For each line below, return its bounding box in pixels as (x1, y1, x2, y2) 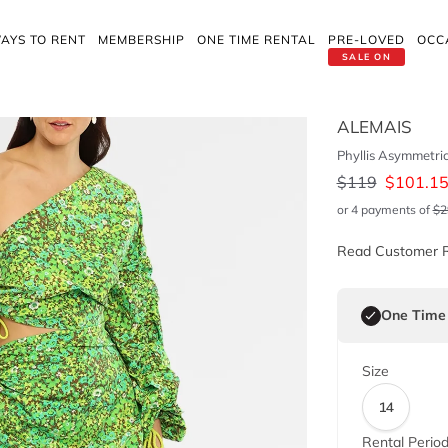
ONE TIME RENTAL (197, 32, 316, 47)
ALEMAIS (336, 116, 412, 137)
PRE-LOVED (328, 32, 405, 47)
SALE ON (341, 51, 392, 62)
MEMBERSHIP (98, 32, 185, 47)
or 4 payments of (336, 202, 433, 217)
